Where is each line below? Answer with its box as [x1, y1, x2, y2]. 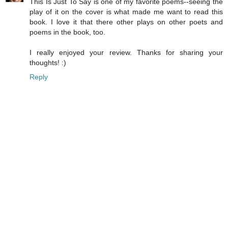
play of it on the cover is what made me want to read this [30, 7, 223, 16]
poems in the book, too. [30, 27, 105, 36]
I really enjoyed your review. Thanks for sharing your [30, 48, 223, 56]
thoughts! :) [30, 58, 66, 67]
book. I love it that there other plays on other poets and [30, 17, 223, 26]
